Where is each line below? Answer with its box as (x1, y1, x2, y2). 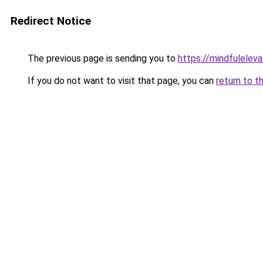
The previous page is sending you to (25, 53, 178, 64)
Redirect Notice (11, 14, 91, 28)
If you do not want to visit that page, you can (25, 75, 216, 86)
